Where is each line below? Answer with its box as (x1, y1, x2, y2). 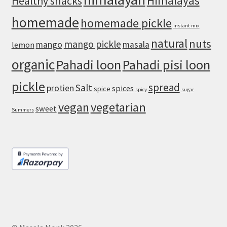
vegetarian (90, 99, 146, 116)
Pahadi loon (56, 56, 121, 73)
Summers (11, 106, 34, 113)
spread (148, 81, 180, 95)
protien (46, 83, 74, 94)
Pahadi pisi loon (122, 56, 210, 73)
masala (122, 39, 149, 51)
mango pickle (63, 38, 121, 51)
